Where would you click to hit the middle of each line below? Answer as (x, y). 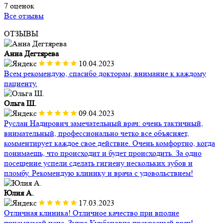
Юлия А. (19, 193)
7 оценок (19, 6)
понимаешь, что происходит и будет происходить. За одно (103, 153)
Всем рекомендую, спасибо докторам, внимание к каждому (105, 74)
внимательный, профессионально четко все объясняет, (97, 133)
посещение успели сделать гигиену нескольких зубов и (98, 163)
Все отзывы (24, 16)
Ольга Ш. (20, 104)
